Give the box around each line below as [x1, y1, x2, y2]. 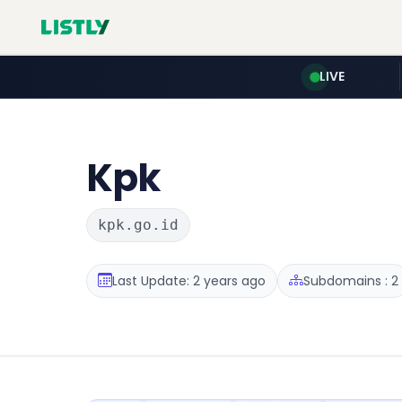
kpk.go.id [98, 216, 179, 233]
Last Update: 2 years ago [112, 271, 266, 290]
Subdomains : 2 [303, 271, 398, 290]
